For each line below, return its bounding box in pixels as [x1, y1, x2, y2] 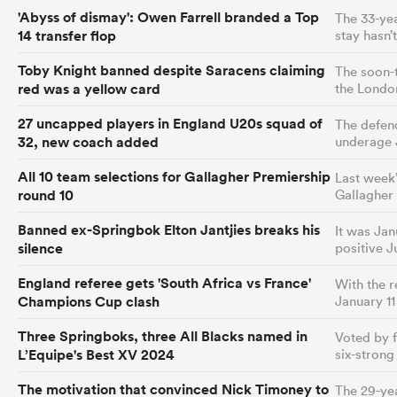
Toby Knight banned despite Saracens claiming [18, 60, 325, 80]
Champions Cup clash [18, 292, 160, 311]
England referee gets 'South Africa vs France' [18, 273, 311, 292]
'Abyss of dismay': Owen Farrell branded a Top [18, 7, 319, 27]
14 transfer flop [18, 26, 116, 45]
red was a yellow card [18, 79, 160, 98]
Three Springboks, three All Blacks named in [18, 326, 307, 346]
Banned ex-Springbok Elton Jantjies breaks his [18, 220, 320, 239]
